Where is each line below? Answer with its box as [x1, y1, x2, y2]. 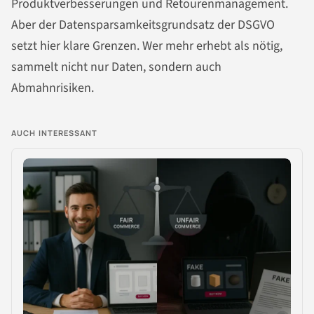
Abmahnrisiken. [11, 79, 94, 97]
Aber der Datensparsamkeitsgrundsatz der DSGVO [11, 16, 275, 34]
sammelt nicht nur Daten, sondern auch [11, 58, 221, 76]
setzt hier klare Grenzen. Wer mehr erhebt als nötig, [11, 37, 282, 55]
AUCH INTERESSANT [11, 128, 98, 139]
